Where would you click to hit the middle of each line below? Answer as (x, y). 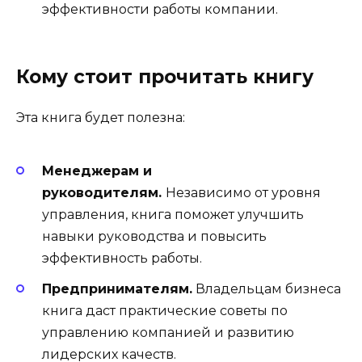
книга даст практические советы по (165, 310)
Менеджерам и (97, 170)
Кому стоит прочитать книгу (165, 77)
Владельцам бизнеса (267, 288)
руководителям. (104, 192)
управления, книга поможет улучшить (173, 214)
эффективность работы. (122, 258)
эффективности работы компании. (160, 10)
